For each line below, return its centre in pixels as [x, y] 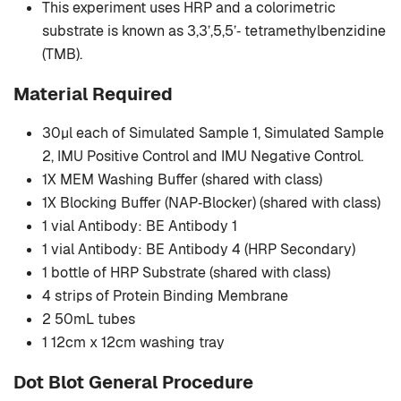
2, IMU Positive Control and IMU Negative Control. [203, 157]
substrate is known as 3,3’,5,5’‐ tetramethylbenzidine [214, 31]
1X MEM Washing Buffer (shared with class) [182, 180]
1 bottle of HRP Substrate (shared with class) [186, 273]
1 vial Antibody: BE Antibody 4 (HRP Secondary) [199, 250]
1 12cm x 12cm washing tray [133, 343]
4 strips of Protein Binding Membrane [165, 296]
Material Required [93, 94]
